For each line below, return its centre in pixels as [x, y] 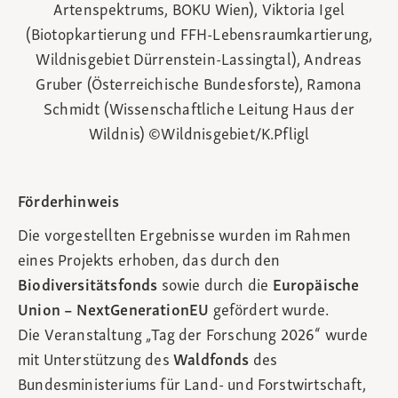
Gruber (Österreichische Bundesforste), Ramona [199, 86]
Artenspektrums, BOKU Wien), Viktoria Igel [199, 12]
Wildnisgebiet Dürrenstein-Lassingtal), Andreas [199, 61]
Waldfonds [213, 362]
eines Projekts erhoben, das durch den [149, 262]
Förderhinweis [69, 203]
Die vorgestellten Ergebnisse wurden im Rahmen [185, 237]
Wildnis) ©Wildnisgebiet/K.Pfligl [199, 136]
